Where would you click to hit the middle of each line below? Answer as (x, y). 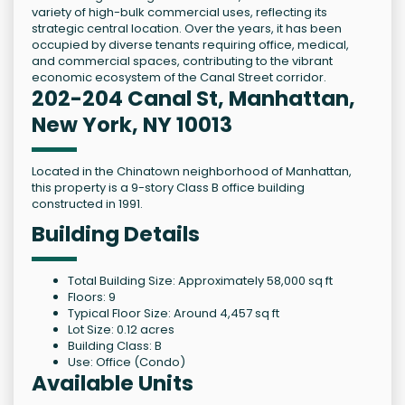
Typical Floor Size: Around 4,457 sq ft (174, 314)
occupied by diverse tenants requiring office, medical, (190, 45)
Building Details (116, 235)
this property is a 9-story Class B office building (168, 188)
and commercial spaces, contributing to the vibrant (182, 61)
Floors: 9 (92, 297)
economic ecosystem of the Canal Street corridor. (179, 78)
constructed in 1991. (87, 204)
